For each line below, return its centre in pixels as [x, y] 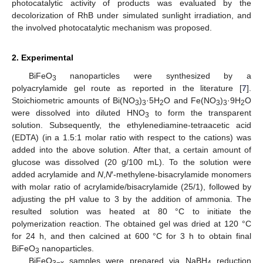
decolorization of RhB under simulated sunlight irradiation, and [131, 15]
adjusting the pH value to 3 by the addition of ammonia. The [131, 199]
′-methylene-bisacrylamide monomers [181, 174]
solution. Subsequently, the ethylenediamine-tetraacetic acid [131, 125]
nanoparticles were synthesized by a [154, 75]
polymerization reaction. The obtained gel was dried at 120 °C [131, 223]
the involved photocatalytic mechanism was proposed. [112, 27]
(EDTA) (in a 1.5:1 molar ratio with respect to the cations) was [131, 137]
